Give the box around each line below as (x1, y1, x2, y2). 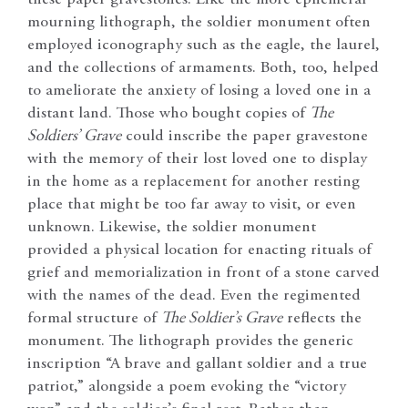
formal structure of (27, 310, 161, 327)
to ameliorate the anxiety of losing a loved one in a (27, 82, 371, 99)
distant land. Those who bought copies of (27, 105, 310, 122)
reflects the (282, 310, 362, 327)
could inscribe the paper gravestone (121, 127, 368, 145)
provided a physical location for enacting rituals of (27, 241, 372, 259)
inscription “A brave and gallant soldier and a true (27, 355, 367, 372)
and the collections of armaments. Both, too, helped (27, 59, 379, 76)
